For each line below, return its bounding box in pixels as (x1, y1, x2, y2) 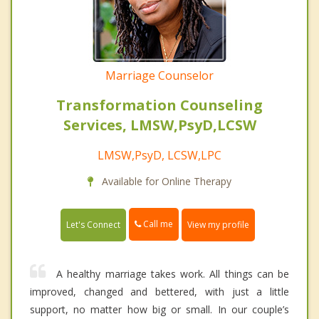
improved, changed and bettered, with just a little (30, 284, 289, 298)
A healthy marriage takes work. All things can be (56, 266, 289, 281)
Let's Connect (66, 218, 120, 231)
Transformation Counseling (56, 95, 263, 115)
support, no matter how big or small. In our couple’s (30, 302, 289, 316)
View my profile (187, 218, 249, 231)
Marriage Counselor (105, 68, 214, 84)
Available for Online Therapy (99, 174, 231, 189)
